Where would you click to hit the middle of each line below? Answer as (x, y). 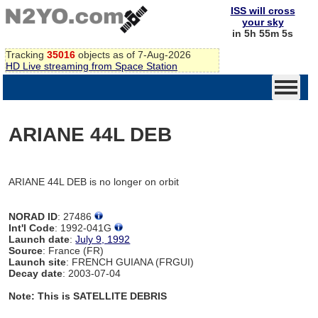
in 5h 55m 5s (263, 33)
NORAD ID (33, 216)
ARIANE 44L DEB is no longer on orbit (94, 181)
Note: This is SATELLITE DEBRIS (88, 296)
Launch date (39, 239)
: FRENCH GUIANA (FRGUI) (130, 262)
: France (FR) (73, 250)
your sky (263, 22)
